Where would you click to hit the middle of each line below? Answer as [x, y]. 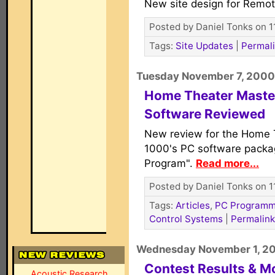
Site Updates [204, 46]
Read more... [227, 163]
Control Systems [186, 219]
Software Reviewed [205, 114]
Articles [193, 205]
